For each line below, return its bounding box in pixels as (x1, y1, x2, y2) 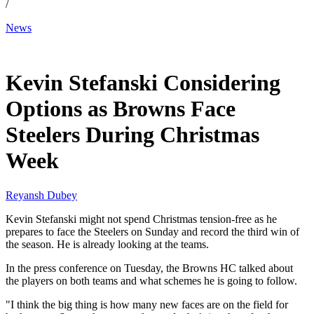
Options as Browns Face (6, 96, 235, 122)
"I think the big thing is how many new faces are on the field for (6, 298, 288, 310)
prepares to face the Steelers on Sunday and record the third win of (6, 225, 299, 238)
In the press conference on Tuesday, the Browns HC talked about (6, 261, 293, 274)
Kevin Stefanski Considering (6, 70, 280, 96)
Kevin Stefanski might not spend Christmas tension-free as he (6, 212, 277, 225)
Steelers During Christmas (6, 122, 259, 148)
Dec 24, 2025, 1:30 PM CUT (6, 44, 121, 55)
